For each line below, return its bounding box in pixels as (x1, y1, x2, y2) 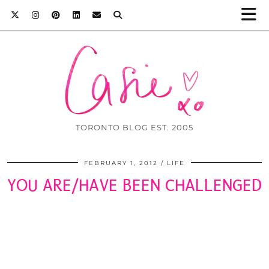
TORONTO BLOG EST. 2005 (76, 122, 193, 133)
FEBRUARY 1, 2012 (84, 159, 158, 168)
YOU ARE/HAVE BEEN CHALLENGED (7, 175, 262, 196)
